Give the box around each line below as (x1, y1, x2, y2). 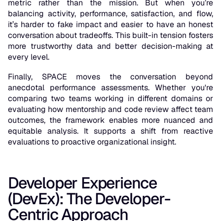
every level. (8, 52, 49, 63)
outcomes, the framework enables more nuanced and (8, 115, 213, 126)
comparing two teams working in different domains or (8, 93, 213, 104)
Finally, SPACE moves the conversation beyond (8, 72, 213, 82)
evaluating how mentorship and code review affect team (8, 104, 213, 115)
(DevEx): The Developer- (8, 188, 170, 209)
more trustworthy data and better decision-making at (8, 41, 213, 52)
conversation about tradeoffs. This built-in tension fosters (8, 30, 213, 41)
